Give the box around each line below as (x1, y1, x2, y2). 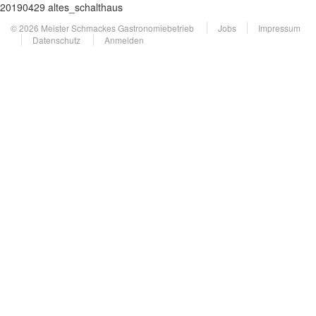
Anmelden (104, 34, 144, 46)
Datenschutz (32, 34, 80, 46)
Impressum (258, 22, 300, 34)
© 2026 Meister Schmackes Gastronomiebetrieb (11, 22, 196, 34)
